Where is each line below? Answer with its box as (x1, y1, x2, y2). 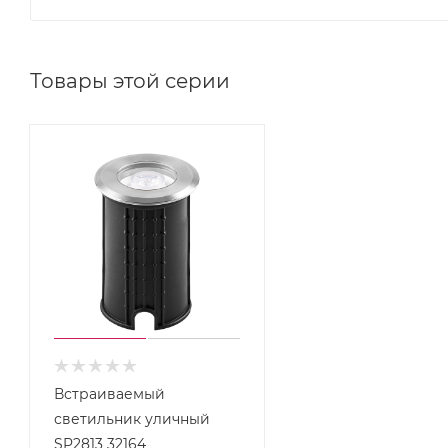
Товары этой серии (30, 68, 230, 93)
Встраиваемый (54, 384, 165, 403)
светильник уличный (54, 409, 210, 428)
